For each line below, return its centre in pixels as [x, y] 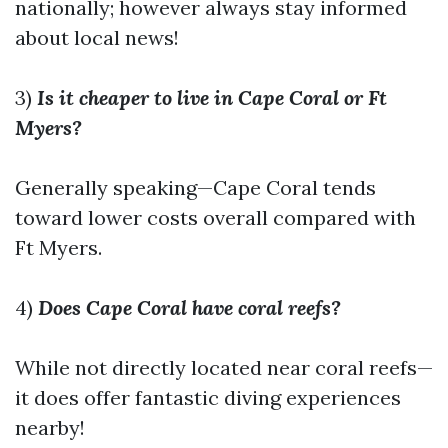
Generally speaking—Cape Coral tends [195, 187]
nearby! [50, 427]
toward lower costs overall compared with [215, 217]
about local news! [97, 37]
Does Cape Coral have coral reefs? [189, 307]
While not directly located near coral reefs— [224, 367]
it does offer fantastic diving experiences [208, 397]
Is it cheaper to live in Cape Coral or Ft [212, 97]
